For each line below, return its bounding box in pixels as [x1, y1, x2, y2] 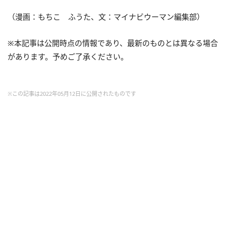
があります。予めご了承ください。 [8, 51, 128, 62]
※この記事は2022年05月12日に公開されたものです [8, 89, 136, 97]
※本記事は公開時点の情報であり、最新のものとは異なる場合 [8, 37, 218, 48]
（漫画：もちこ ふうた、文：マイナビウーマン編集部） [8, 11, 204, 22]
